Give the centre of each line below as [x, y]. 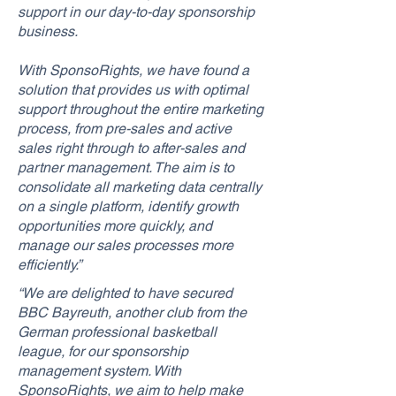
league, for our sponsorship [103, 351]
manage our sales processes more [126, 245]
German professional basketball [117, 332]
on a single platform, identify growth [128, 206]
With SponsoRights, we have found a [133, 70]
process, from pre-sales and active [125, 129]
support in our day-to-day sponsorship [136, 12]
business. [48, 31]
